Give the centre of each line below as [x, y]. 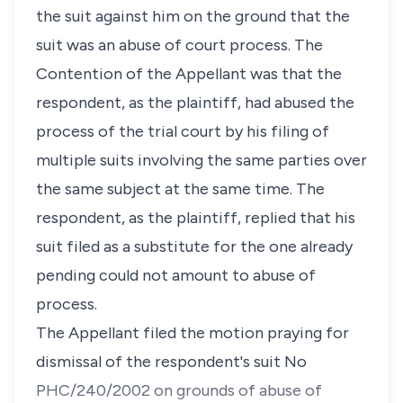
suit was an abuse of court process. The [179, 45]
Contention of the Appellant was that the [189, 74]
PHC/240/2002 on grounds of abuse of [179, 390]
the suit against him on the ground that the [193, 16]
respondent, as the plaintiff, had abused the [195, 103]
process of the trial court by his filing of [183, 131]
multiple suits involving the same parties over [201, 160]
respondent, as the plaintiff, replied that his [196, 218]
